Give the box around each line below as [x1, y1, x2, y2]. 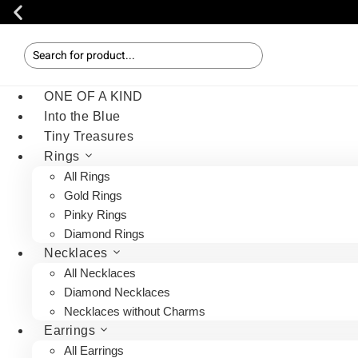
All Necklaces [64, 266, 136, 280]
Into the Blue [44, 109, 121, 123]
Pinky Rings [64, 208, 127, 221]
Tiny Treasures [44, 129, 133, 143]
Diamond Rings [64, 227, 145, 241]
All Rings [64, 169, 110, 183]
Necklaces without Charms [64, 304, 205, 318]
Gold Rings [64, 189, 122, 202]
